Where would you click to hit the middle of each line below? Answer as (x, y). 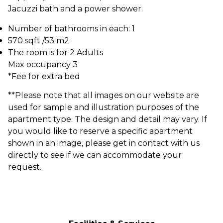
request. (25, 167)
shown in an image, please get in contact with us (104, 143)
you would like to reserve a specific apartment (100, 131)
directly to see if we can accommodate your (95, 155)
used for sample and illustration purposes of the (104, 107)
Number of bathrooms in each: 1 (71, 29)
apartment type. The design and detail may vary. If (108, 119)
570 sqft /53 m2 (39, 41)
